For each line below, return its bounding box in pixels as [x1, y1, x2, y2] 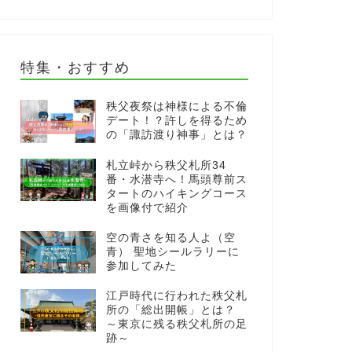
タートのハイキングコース [105, 187, 247, 200]
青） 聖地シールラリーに [105, 245, 240, 258]
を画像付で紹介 [105, 201, 189, 214]
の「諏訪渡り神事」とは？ [105, 129, 247, 141]
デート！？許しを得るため [105, 115, 247, 127]
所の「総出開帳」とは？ [105, 303, 247, 316]
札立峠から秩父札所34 [105, 159, 226, 171]
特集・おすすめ [20, 58, 130, 76]
